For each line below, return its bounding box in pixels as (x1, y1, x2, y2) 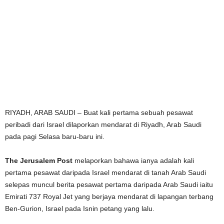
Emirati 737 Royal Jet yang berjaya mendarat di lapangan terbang (5, 192, 213, 200)
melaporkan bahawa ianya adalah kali (72, 156, 194, 164)
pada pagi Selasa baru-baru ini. (5, 132, 104, 140)
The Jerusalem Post (5, 156, 72, 164)
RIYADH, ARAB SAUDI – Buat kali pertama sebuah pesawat (5, 108, 193, 116)
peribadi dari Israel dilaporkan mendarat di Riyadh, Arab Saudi (5, 120, 201, 128)
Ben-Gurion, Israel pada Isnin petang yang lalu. (5, 204, 154, 212)
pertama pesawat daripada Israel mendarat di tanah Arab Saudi (5, 168, 206, 176)
